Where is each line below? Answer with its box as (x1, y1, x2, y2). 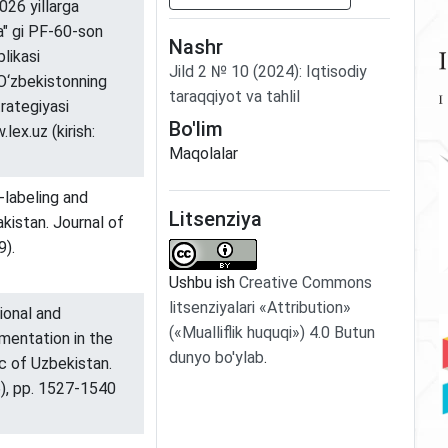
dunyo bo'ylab (168, 347, 264, 367)
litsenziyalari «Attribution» (168, 297, 351, 317)
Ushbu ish (168, 272, 239, 292)
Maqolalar (168, 143, 238, 163)
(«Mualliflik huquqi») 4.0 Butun (168, 322, 375, 342)
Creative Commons (238, 272, 372, 292)
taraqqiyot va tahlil (168, 86, 300, 106)
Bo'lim (168, 116, 223, 141)
